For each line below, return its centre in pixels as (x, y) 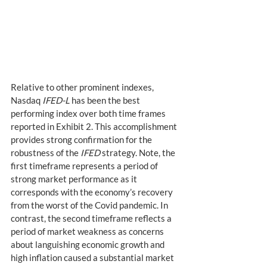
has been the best (106, 100)
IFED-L (56, 100)
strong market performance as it (75, 179)
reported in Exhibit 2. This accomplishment (95, 127)
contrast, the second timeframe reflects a (92, 218)
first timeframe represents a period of (85, 166)
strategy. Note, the (139, 153)
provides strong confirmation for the (82, 140)
